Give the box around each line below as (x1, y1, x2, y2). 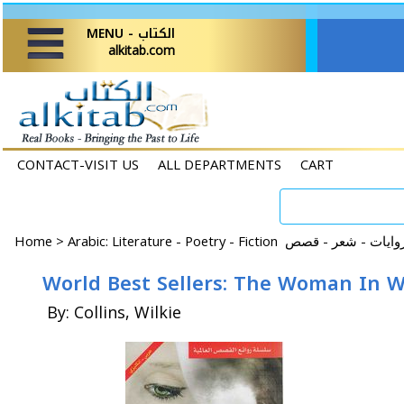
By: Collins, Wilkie (47, 301, 181, 323)
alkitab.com (108, 41, 175, 59)
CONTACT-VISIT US (17, 155, 139, 173)
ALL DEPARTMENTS (158, 155, 281, 173)
